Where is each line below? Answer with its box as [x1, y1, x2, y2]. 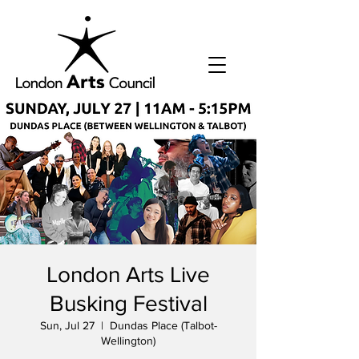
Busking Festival [49, 291, 208, 316]
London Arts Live [46, 262, 210, 287]
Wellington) [101, 334, 155, 347]
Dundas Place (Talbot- [109, 319, 217, 332]
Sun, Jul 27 [39, 319, 95, 332]
